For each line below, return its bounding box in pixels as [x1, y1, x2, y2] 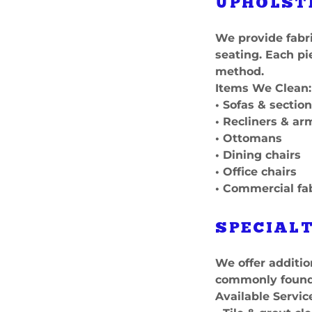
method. [215, 65, 265, 78]
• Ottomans [215, 132, 283, 145]
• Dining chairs [215, 148, 302, 162]
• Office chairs [215, 165, 297, 178]
